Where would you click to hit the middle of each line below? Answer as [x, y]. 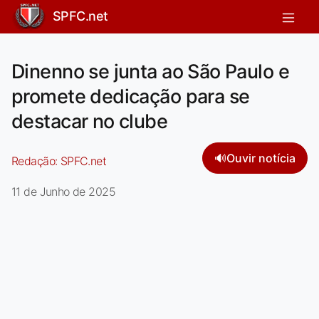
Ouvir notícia [261, 158]
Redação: [36, 161]
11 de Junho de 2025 [63, 191]
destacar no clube [90, 121]
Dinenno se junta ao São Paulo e [150, 71]
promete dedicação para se [131, 96]
